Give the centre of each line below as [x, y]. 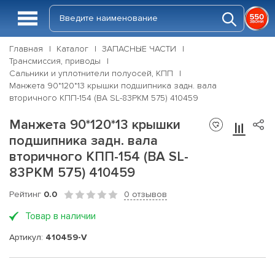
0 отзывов [145, 194]
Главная [26, 49]
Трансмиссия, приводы [55, 61]
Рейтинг [26, 194]
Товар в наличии [60, 216]
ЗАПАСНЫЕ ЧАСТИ [139, 49]
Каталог [72, 49]
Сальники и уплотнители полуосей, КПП [91, 73]
